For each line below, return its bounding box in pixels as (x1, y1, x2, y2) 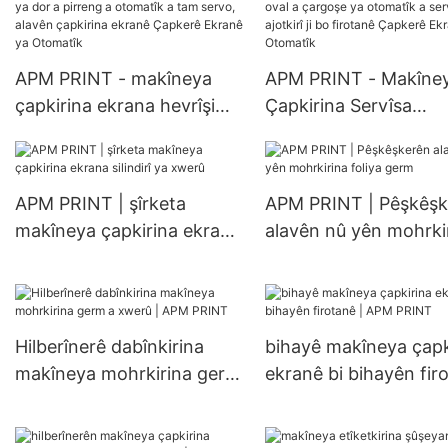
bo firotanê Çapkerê (264, 203, 435, 225)
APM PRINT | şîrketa (15, 193, 186, 215)
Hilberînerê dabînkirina (15, 336, 204, 358)
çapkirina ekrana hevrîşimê (15, 95, 241, 117)
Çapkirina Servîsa (264, 95, 412, 117)
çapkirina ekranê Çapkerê (15, 203, 231, 225)
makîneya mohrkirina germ (15, 363, 241, 385)
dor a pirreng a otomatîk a (15, 149, 236, 171)
